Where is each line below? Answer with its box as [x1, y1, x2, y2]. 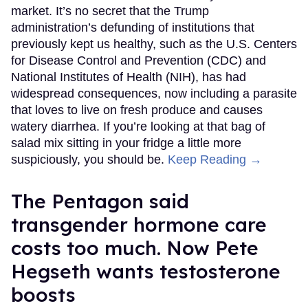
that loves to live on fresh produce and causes [11, 103, 263, 118]
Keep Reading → [168, 153, 262, 167]
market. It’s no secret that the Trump [11, 4, 209, 19]
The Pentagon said [11, 189, 189, 214]
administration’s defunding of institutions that [11, 21, 254, 35]
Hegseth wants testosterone [11, 259, 280, 284]
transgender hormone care [11, 212, 267, 237]
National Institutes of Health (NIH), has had [11, 70, 246, 85]
